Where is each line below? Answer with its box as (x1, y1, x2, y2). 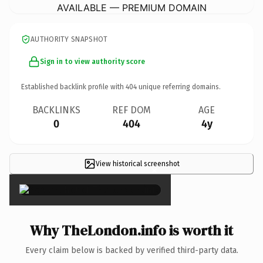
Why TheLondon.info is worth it (30, 220, 233, 240)
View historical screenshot (95, 159, 180, 168)
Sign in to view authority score (40, 57, 145, 66)
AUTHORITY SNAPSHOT (31, 35, 108, 43)
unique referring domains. (137, 82, 221, 91)
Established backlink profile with (21, 82, 126, 91)
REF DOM (112, 104, 151, 116)
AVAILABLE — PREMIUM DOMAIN (56, 1, 207, 14)
